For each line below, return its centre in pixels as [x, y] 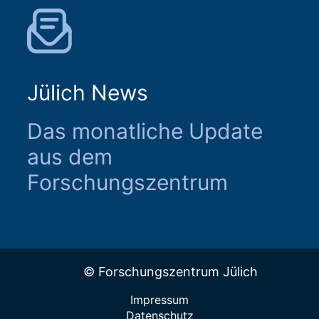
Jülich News [88, 93]
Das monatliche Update [145, 131]
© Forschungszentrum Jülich [170, 272]
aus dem [70, 157]
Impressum [159, 300]
